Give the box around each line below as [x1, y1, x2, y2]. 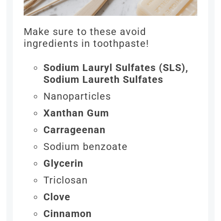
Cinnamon [43, 208, 92, 220]
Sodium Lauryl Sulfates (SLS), [43, 62, 189, 74]
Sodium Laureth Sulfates [43, 74, 164, 85]
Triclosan [43, 174, 88, 186]
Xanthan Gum [43, 107, 110, 119]
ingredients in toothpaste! [24, 37, 149, 49]
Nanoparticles [43, 90, 111, 102]
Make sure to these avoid [24, 26, 147, 37]
